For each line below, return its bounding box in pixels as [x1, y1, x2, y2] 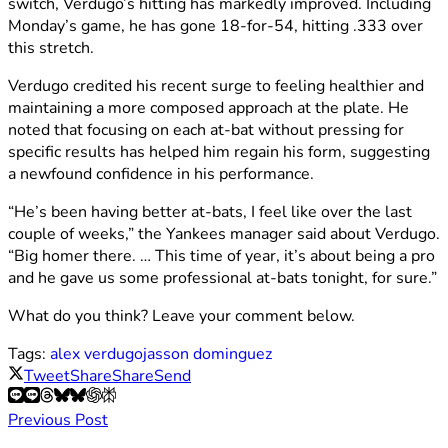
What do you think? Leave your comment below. [8, 305, 355, 328]
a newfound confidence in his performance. [8, 163, 314, 186]
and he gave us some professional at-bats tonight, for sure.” [8, 267, 437, 290]
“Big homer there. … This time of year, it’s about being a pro [8, 245, 435, 268]
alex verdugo [50, 343, 143, 366]
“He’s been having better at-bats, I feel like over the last [8, 201, 412, 224]
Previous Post [8, 409, 108, 432]
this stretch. [8, 37, 94, 60]
